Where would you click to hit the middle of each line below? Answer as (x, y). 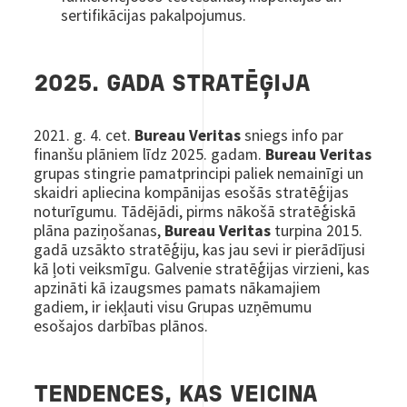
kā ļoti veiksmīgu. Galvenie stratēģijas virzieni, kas (202, 268)
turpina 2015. (317, 230)
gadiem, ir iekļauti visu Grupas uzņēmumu (173, 307)
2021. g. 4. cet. (84, 135)
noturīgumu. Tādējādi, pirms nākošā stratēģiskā (195, 211)
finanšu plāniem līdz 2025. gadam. (150, 154)
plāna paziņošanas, (99, 230)
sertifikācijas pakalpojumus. (154, 15)
